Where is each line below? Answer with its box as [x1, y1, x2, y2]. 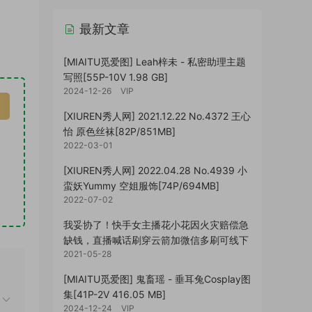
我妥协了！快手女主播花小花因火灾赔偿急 [63, 219, 249, 231]
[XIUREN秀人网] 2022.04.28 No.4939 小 [63, 164, 247, 176]
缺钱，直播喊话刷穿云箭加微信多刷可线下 [63, 234, 249, 246]
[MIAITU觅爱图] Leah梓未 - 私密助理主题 [63, 56, 246, 68]
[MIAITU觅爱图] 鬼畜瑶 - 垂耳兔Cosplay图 [63, 273, 251, 285]
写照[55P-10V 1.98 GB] [63, 71, 168, 83]
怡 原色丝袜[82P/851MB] [63, 125, 175, 137]
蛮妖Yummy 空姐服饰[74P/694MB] [63, 180, 219, 192]
